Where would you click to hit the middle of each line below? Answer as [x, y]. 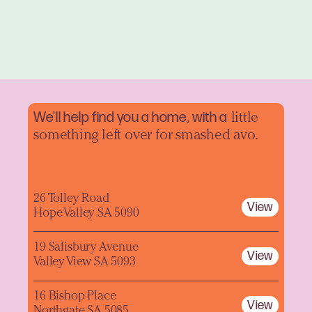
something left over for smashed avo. [146, 136]
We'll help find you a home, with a [131, 117]
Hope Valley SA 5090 [86, 213]
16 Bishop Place [75, 297]
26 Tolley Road [71, 199]
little [243, 118]
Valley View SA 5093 [85, 263]
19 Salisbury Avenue [86, 248]
